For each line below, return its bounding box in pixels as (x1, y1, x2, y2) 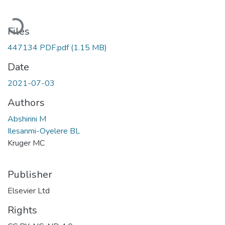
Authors (8, 95, 45, 109)
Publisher (8, 167, 52, 181)
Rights (8, 203, 37, 217)
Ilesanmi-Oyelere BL (8, 125, 80, 137)
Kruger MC (8, 137, 45, 149)
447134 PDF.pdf (8, 42, 71, 53)
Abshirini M (8, 113, 46, 125)
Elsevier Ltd (8, 185, 50, 196)
